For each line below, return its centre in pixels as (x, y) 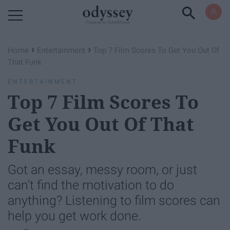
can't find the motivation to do (91, 185)
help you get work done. (74, 216)
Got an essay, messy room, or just (102, 170)
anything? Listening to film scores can (114, 200)
